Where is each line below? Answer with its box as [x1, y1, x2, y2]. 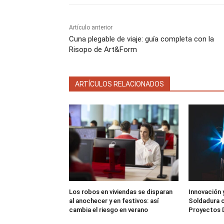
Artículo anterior [69, 24, 112, 31]
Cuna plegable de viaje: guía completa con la [69, 34, 214, 44]
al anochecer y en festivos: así [69, 197, 159, 205]
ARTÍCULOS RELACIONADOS [75, 80, 164, 88]
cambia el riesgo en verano [69, 206, 148, 214]
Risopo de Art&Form [69, 45, 137, 54]
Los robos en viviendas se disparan [69, 188, 172, 196]
